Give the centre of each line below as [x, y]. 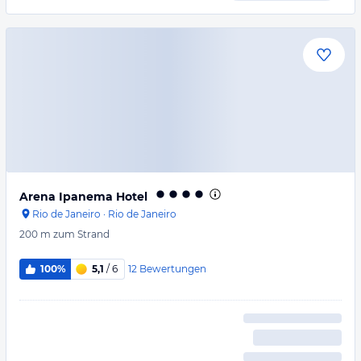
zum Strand [81, 234]
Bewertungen [172, 268]
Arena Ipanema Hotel [83, 197]
